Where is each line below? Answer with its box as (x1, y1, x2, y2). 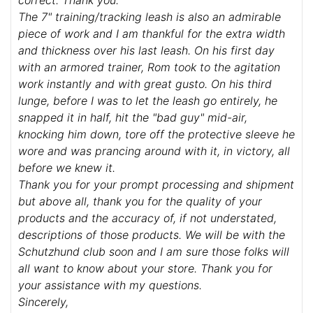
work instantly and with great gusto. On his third (18, 77, 272, 92)
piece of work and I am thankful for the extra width (18, 27, 285, 41)
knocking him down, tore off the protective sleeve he (18, 127, 295, 142)
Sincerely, (18, 295, 68, 310)
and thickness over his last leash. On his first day (18, 43, 275, 58)
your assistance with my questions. (18, 278, 202, 293)
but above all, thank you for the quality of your (18, 194, 262, 209)
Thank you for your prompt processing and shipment (18, 177, 294, 192)
